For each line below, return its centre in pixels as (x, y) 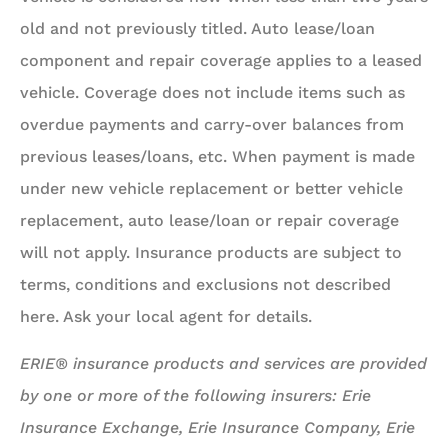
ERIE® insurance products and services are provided (223, 363)
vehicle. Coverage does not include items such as (212, 93)
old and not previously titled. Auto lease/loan (197, 29)
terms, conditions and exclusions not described (205, 285)
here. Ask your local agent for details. (166, 317)
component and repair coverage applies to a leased (221, 61)
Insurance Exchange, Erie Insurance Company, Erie (217, 427)
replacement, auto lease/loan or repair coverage (209, 221)
